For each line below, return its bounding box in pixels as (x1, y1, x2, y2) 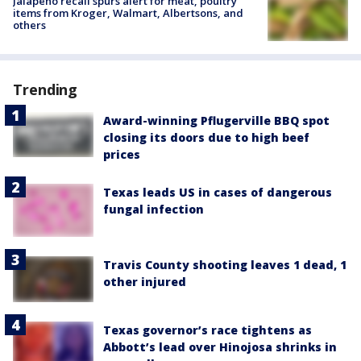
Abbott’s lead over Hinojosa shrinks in (103, 338, 337, 355)
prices (103, 146, 140, 162)
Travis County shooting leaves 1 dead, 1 (103, 257, 346, 273)
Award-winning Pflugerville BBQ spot (103, 112, 330, 128)
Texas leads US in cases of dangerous (103, 184, 332, 200)
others (13, 18, 46, 33)
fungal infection (103, 201, 204, 217)
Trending (13, 79, 78, 99)
